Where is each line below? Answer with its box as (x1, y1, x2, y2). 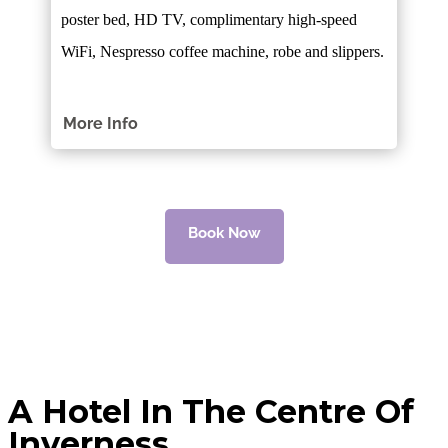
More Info (63, 113, 139, 133)
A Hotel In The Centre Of (8, 392, 414, 432)
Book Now (187, 224, 261, 243)
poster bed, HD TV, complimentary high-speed (61, 10, 358, 28)
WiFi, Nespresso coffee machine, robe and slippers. (61, 42, 385, 60)
